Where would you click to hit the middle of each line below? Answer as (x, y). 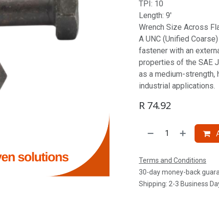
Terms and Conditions (173, 160)
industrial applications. (177, 86)
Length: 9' (155, 15)
